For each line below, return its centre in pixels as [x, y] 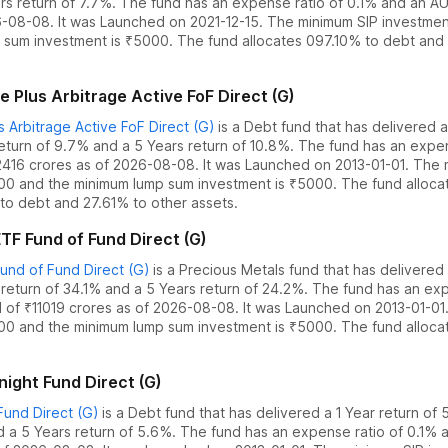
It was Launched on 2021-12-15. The [174, 21]
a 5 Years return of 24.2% [219, 288]
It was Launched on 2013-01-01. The [319, 164]
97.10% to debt [365, 40]
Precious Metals [232, 269]
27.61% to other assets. [160, 202]
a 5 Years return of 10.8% [206, 145]
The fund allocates [241, 40]
